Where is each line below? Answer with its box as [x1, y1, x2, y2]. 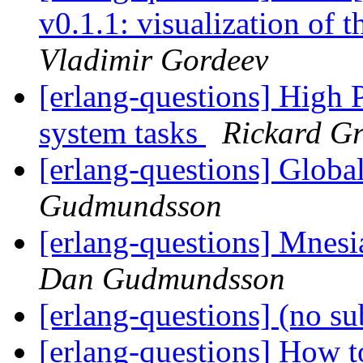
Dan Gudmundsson [39, 261, 285, 297]
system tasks [39, 115, 206, 151]
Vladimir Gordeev [39, 42, 268, 78]
